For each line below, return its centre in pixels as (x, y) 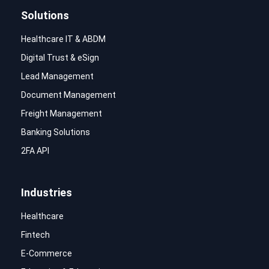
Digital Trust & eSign (60, 57)
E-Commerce (47, 253)
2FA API (35, 150)
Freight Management (62, 113)
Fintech (35, 234)
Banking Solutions (56, 132)
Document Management (68, 95)
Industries (47, 192)
